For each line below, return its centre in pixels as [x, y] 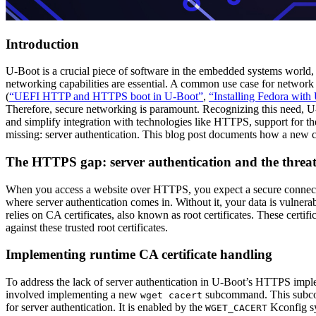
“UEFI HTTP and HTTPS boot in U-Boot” [106, 97]
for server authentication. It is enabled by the [105, 308]
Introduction [42, 44]
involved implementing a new [73, 295]
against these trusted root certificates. [87, 227]
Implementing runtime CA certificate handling [139, 255]
